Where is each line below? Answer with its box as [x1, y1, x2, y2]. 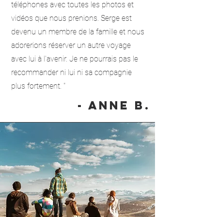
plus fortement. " [11, 81, 65, 91]
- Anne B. [77, 98, 151, 112]
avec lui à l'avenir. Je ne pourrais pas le [11, 54, 138, 63]
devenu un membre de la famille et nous [11, 27, 144, 36]
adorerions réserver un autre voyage [11, 41, 131, 50]
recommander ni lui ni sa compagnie [11, 68, 132, 77]
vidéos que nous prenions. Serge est [11, 14, 132, 23]
